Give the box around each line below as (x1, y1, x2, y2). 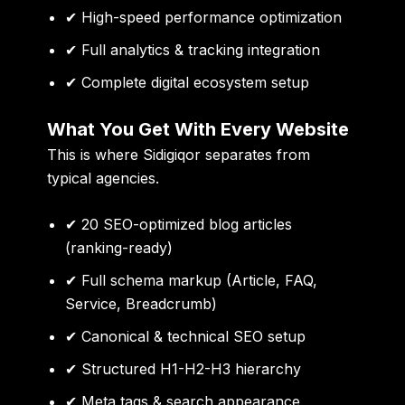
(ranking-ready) (65, 239, 174, 258)
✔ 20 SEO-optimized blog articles (65, 215, 293, 234)
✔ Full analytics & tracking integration (65, 40, 321, 59)
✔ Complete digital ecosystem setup (65, 72, 310, 91)
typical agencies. (47, 168, 160, 187)
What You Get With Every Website (47, 118, 350, 140)
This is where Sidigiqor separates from (47, 145, 311, 164)
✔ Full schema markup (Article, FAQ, (65, 271, 318, 290)
